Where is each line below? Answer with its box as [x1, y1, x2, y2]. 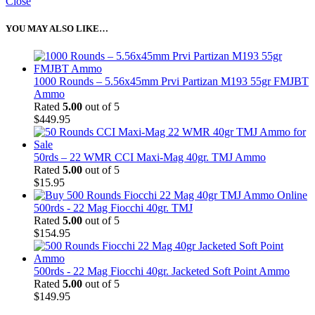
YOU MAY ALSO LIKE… [6, 23, 108, 34]
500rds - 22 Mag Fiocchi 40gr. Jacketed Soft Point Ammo [34, 265, 290, 278]
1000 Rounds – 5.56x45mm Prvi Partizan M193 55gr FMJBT [34, 75, 309, 88]
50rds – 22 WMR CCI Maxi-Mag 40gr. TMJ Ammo [34, 151, 266, 164]
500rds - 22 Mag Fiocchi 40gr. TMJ [34, 202, 193, 214]
